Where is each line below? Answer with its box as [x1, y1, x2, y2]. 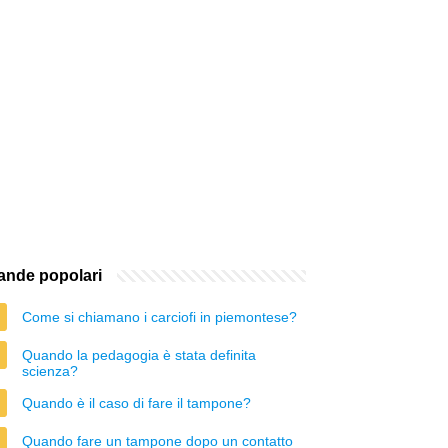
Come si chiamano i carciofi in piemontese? [22, 309, 297, 325]
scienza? [22, 363, 78, 379]
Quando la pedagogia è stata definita [22, 347, 256, 363]
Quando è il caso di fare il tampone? [22, 395, 251, 411]
